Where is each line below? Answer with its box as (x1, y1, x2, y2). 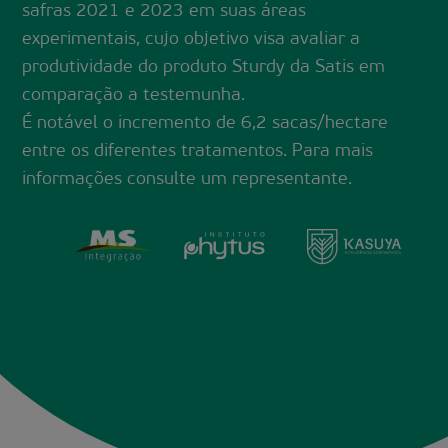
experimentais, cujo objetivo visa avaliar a (22, 30, 361, 50)
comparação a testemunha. (22, 86, 246, 106)
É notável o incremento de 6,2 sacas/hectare (22, 114, 389, 134)
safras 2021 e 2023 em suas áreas (22, 2, 307, 22)
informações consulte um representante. (22, 170, 353, 190)
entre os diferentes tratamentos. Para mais (22, 142, 374, 162)
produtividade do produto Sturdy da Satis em (22, 58, 386, 78)
